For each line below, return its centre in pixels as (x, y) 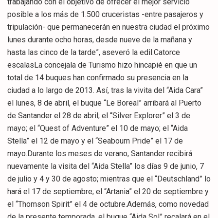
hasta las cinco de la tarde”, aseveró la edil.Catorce (94, 52)
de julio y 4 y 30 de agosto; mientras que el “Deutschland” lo (109, 179)
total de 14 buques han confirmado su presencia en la (98, 77)
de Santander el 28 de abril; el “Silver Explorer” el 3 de (99, 115)
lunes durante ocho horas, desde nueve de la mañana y (100, 39)
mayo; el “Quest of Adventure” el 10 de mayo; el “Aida (98, 128)
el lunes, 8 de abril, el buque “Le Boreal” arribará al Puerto (104, 103)
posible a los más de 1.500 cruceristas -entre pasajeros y (105, 14)
